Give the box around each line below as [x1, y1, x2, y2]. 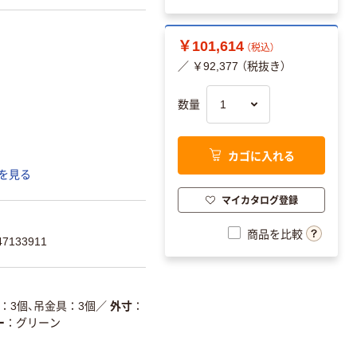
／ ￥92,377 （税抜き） [178, 60, 286, 73]
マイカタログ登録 [221, 192, 298, 206]
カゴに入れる [227, 147, 295, 163]
